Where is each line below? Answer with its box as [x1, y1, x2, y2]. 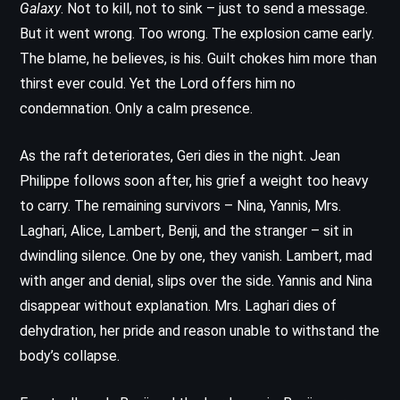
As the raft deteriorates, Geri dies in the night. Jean [20, 146, 340, 164]
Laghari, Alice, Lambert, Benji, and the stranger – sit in [20, 221, 353, 239]
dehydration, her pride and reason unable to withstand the [20, 321, 379, 339]
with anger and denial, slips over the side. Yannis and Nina [20, 271, 372, 289]
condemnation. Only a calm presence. [20, 99, 253, 117]
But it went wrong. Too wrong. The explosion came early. [20, 24, 374, 42]
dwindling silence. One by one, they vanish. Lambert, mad [20, 246, 372, 264]
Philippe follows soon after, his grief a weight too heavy [20, 171, 369, 189]
